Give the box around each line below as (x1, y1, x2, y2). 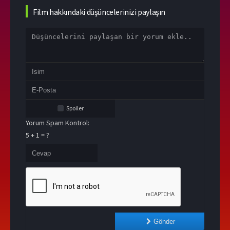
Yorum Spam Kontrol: (26, 118, 89, 128)
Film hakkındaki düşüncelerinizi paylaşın (33, 7, 165, 17)
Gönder (154, 217, 176, 225)
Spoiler (66, 104, 84, 112)
